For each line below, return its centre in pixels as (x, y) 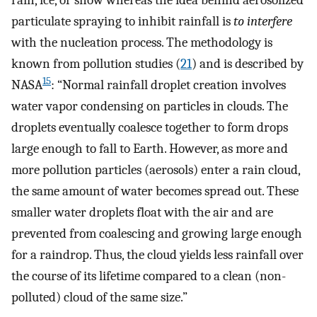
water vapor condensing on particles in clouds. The (150, 106)
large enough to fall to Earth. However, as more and (150, 148)
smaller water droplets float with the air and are (142, 212)
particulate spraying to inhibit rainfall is (122, 21)
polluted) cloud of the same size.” (99, 297)
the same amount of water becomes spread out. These (155, 191)
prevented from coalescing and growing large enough (157, 233)
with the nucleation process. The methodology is (142, 42)
